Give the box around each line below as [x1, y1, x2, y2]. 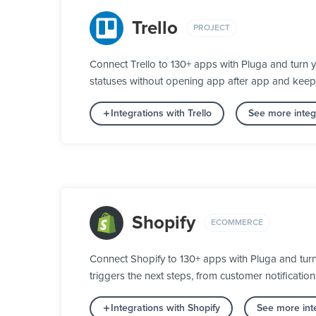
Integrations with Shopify [111, 303, 220, 314]
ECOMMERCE [211, 218, 263, 227]
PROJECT [193, 23, 230, 32]
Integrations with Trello [111, 109, 212, 119]
